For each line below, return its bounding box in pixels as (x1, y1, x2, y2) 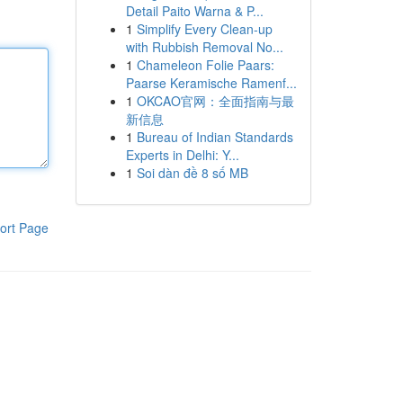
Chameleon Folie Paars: (136, 56, 274, 74)
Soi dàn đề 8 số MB (136, 164, 248, 182)
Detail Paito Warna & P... (125, 2, 264, 20)
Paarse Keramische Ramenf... (125, 74, 297, 92)
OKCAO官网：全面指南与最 (136, 92, 294, 110)
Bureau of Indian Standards (136, 128, 293, 146)
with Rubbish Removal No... (125, 38, 283, 56)
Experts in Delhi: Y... (125, 146, 239, 164)
